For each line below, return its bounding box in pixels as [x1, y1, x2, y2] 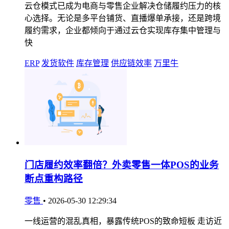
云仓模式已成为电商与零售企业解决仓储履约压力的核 [25, 2, 221, 10]
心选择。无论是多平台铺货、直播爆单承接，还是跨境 [25, 14, 221, 22]
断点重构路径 [25, 173, 83, 184]
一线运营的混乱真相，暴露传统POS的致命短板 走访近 [25, 217, 222, 226]
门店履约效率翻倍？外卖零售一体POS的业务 [25, 159, 219, 170]
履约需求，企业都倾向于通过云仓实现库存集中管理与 [25, 26, 221, 35]
